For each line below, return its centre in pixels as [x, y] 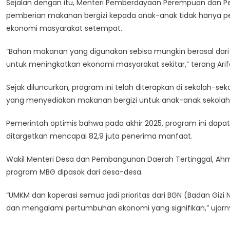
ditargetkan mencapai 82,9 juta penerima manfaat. [99, 136]
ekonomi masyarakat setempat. [64, 28]
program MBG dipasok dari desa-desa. [74, 172]
